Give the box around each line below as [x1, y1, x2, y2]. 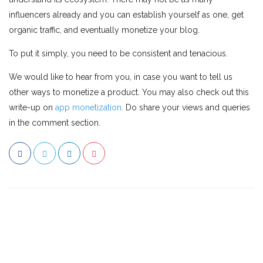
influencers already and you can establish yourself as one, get [9, 10, 244, 20]
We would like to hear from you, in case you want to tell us [9, 72, 232, 82]
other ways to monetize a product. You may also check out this [9, 87, 249, 97]
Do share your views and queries [123, 103, 250, 113]
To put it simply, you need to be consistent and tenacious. [9, 49, 228, 59]
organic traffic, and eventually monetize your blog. [9, 25, 200, 35]
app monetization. [55, 103, 123, 113]
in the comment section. [9, 118, 100, 128]
